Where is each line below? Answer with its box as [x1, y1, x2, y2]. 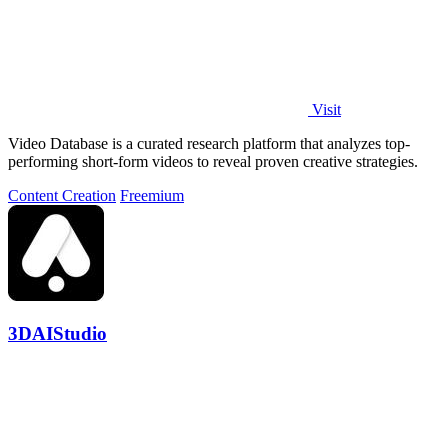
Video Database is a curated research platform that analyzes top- [8, 134, 410, 152]
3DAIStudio [8, 323, 107, 345]
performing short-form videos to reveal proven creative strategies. [8, 152, 418, 170]
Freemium [120, 186, 184, 204]
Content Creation [8, 186, 116, 204]
